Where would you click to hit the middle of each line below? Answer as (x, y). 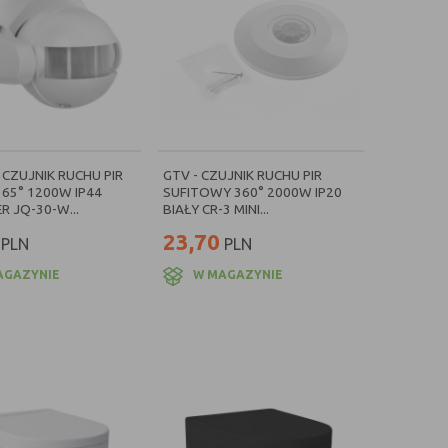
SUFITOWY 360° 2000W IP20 (252, 192)
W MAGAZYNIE (238, 274)
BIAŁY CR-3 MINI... (216, 209)
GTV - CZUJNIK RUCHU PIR (242, 175)
